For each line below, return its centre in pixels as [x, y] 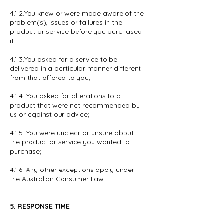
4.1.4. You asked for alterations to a [65, 96]
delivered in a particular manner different [75, 68]
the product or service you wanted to [70, 142]
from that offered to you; [50, 77]
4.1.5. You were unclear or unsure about [72, 133]
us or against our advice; [49, 114]
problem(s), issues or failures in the [66, 22]
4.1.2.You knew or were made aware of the [77, 13]
